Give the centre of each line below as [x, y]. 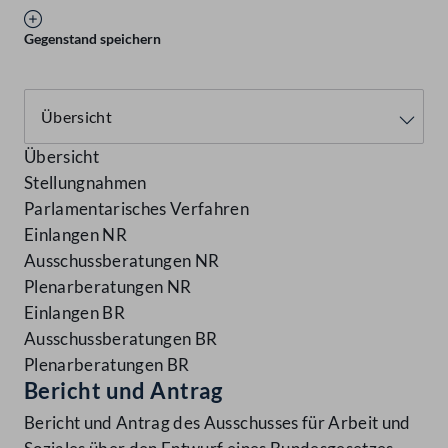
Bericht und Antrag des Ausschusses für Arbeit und [217, 423]
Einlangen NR [76, 235]
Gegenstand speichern [92, 39]
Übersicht [62, 157]
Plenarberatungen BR [107, 365]
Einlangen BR [75, 313]
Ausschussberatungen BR [121, 339]
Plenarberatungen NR [108, 287]
